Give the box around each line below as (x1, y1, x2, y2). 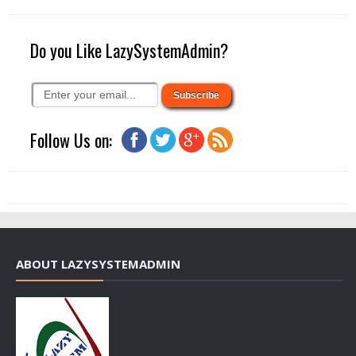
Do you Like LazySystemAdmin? (30, 37, 228, 63)
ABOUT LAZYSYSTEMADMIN (16, 255, 180, 272)
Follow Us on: (30, 126, 112, 153)
